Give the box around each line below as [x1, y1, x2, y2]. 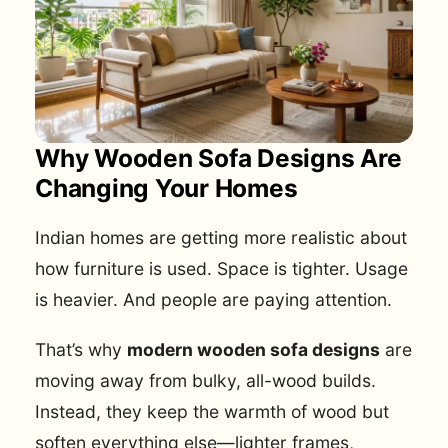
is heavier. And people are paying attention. [35, 289, 392, 311]
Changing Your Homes [35, 172, 298, 203]
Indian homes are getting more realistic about [35, 227, 407, 249]
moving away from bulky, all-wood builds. [35, 370, 376, 392]
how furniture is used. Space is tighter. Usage [35, 258, 408, 280]
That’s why [35, 339, 127, 361]
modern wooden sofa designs [127, 339, 380, 361]
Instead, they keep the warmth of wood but [35, 401, 389, 423]
